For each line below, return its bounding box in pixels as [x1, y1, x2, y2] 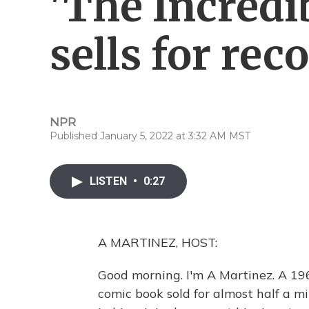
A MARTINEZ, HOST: [98, 235, 217, 250]
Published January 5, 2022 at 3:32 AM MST [50, 130, 250, 142]
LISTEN [90, 175, 130, 188]
